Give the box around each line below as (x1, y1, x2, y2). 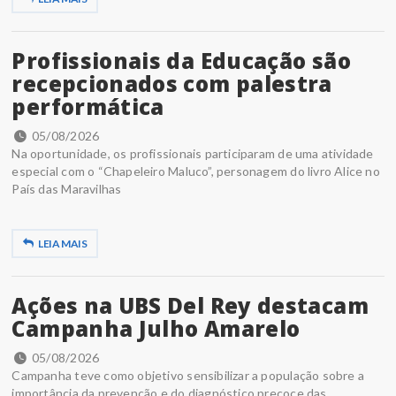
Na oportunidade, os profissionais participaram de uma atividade (11, 146, 374, 162)
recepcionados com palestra (11, 69, 332, 99)
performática (11, 92, 164, 122)
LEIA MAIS (38, 237, 88, 251)
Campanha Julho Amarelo (11, 314, 301, 344)
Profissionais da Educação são (11, 46, 351, 76)
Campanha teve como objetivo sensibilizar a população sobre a (11, 368, 365, 384)
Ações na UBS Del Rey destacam (11, 291, 369, 321)
